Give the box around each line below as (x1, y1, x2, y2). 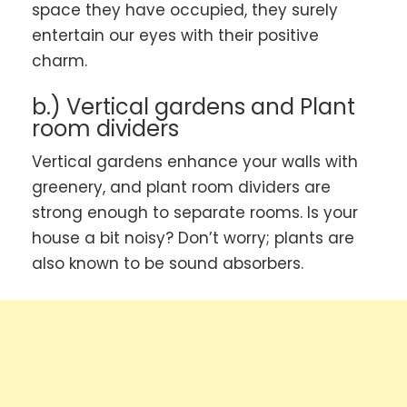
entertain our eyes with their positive (32, 24, 319, 46)
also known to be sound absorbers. (32, 253, 303, 275)
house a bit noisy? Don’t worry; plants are (32, 227, 354, 250)
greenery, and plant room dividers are (32, 176, 331, 199)
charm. (32, 49, 87, 72)
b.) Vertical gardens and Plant (32, 92, 355, 123)
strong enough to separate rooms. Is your (32, 202, 358, 224)
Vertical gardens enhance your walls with (32, 151, 358, 174)
